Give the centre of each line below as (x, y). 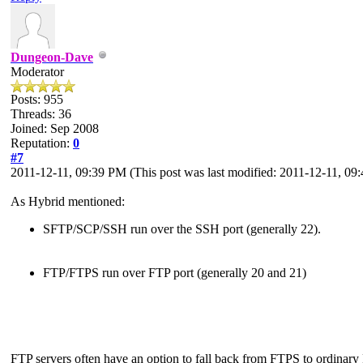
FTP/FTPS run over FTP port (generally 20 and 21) (175, 272)
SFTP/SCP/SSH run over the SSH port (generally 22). (182, 228)
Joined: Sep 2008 (55, 128)
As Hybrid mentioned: (68, 201)
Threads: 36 (41, 113)
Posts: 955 (37, 99)
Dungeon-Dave (52, 57)
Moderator (37, 71)
